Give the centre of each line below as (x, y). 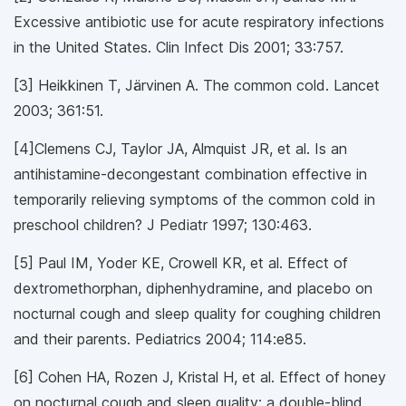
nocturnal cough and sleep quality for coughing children (197, 314)
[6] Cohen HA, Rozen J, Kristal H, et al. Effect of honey (200, 377)
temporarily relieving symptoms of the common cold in (194, 200)
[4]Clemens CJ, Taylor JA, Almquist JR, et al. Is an (180, 149)
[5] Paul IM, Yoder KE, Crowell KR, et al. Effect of (181, 263)
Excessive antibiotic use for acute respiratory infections (199, 22)
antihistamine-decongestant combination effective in (190, 174)
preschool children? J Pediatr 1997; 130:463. (163, 225)
